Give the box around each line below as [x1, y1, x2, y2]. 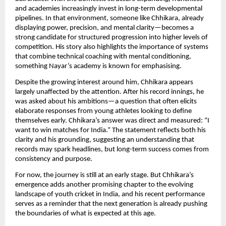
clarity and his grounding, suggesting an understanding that [15, 136, 194, 144]
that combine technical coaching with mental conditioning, [15, 52, 191, 61]
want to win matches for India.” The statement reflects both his [15, 127, 206, 135]
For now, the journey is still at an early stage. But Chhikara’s [15, 172, 194, 180]
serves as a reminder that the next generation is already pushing [15, 200, 207, 208]
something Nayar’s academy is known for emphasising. [15, 62, 182, 70]
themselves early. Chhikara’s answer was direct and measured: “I [15, 117, 209, 125]
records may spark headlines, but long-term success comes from [15, 146, 209, 154]
